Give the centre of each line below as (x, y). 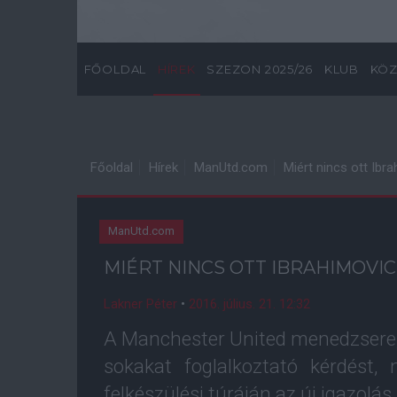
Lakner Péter (140, 304)
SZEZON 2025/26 (260, 69)
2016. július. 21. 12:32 (249, 304)
